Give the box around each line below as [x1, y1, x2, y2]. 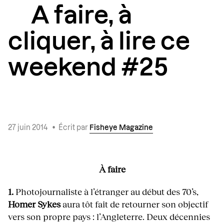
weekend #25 [8, 55, 168, 80]
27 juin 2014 [8, 124, 49, 131]
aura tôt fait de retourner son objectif [60, 198, 208, 209]
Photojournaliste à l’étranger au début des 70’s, [15, 185, 198, 197]
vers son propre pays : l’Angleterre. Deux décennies [8, 210, 210, 222]
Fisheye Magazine [89, 124, 153, 131]
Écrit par [58, 124, 89, 131]
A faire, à [31, 3, 132, 28]
